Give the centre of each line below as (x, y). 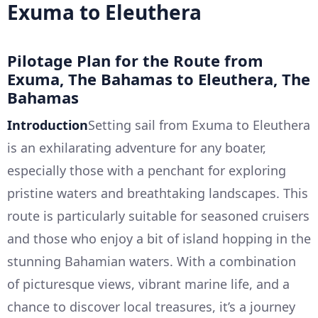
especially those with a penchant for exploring (147, 170)
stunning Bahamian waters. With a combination (152, 261)
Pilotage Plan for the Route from (135, 60)
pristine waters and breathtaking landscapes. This (158, 193)
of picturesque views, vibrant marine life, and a (148, 284)
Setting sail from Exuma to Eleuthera (199, 125)
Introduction (48, 125)
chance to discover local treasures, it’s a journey (151, 306)
